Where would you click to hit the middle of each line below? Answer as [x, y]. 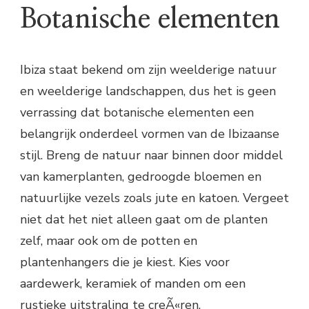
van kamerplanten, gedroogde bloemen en [141, 176]
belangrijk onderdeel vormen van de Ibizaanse [150, 133]
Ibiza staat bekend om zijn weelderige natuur [148, 69]
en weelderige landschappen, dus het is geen [148, 91]
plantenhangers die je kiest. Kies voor [125, 262]
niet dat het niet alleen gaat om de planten [144, 219]
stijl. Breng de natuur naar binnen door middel [151, 155]
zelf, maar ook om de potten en [109, 240]
